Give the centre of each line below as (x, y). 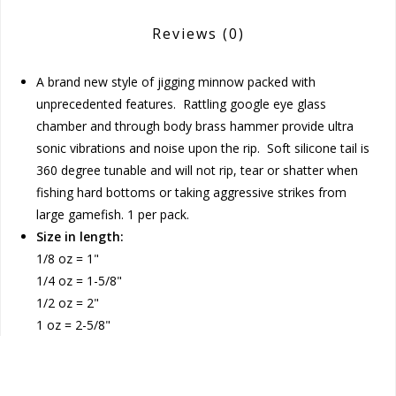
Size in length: (80, 236)
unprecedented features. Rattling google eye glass (181, 104)
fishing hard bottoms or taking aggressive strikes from (191, 192)
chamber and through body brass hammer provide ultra (195, 126)
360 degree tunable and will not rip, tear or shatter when (197, 170)
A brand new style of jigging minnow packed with (176, 82)
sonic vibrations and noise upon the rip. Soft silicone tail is (203, 148)
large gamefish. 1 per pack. (113, 214)
